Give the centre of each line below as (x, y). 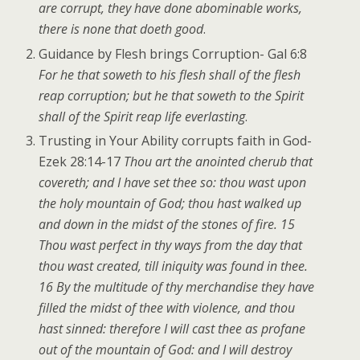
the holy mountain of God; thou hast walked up (170, 203)
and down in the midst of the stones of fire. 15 (167, 224)
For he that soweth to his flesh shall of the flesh (170, 74)
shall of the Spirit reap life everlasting (142, 116)
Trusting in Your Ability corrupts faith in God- (176, 140)
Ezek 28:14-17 (82, 161)
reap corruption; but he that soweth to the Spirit (172, 95)
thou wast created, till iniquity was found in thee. (174, 266)
